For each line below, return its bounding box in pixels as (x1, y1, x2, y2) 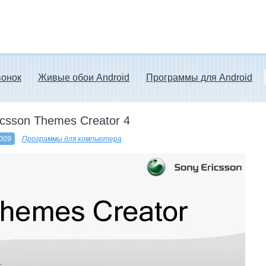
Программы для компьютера (21, 134, 122, 142)
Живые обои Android (38, 72, 129, 83)
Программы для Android (146, 72, 252, 83)
